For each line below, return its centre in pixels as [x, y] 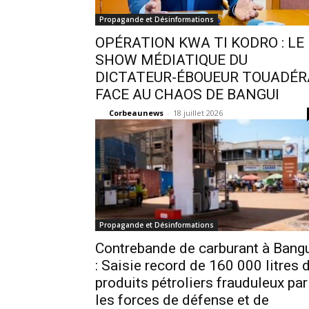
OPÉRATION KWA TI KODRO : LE [200, 43]
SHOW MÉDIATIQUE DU [171, 60]
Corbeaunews [136, 113]
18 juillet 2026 [198, 113]
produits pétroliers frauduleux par [201, 283]
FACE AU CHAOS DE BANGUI [187, 94]
